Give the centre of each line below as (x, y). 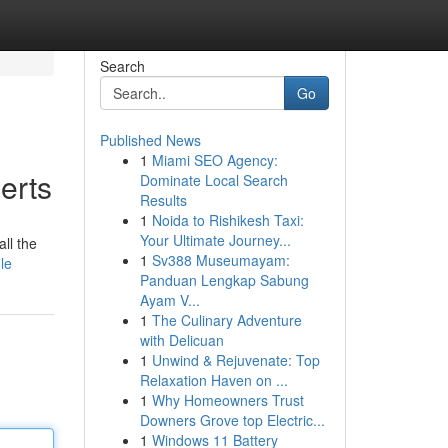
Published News (150, 140)
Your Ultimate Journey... (215, 240)
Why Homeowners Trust (227, 400)
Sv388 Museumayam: (220, 260)
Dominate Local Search (213, 180)
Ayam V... (169, 300)
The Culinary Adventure (226, 320)
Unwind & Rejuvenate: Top (235, 360)
